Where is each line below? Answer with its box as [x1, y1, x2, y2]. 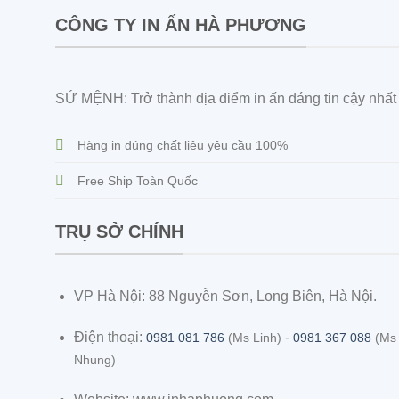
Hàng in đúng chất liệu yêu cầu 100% [77, 138, 288, 153]
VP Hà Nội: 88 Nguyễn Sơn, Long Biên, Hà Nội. [73, 288, 377, 304]
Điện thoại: [73, 329, 146, 345]
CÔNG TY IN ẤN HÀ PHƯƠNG [55, 15, 306, 36]
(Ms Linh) [224, 330, 281, 345]
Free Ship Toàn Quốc [77, 174, 198, 189]
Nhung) [73, 353, 116, 367]
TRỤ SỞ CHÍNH [55, 222, 183, 242]
